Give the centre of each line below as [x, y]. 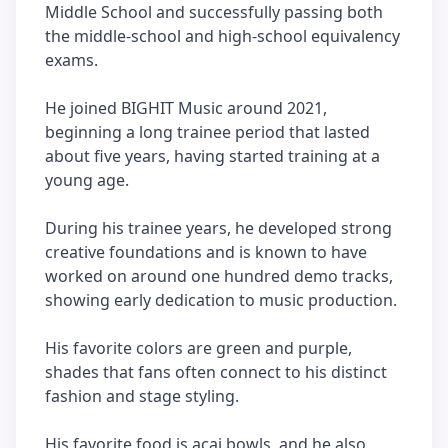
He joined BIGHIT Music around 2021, [186, 108]
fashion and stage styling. [142, 396]
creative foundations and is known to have [206, 252]
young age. [87, 180]
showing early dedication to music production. [221, 300]
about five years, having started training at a [212, 156]
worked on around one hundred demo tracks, [219, 276]
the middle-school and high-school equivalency [222, 36]
